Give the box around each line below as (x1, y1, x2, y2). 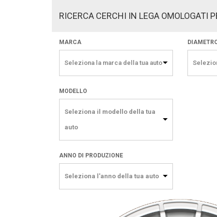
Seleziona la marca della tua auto (64, 59, 162, 67)
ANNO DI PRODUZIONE (59, 152, 123, 159)
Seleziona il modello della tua (64, 108, 155, 116)
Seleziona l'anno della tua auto (64, 172, 159, 180)
